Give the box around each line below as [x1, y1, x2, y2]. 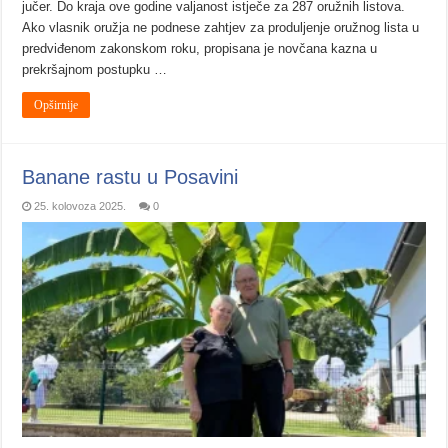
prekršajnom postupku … [22, 62, 168, 78]
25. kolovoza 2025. [34, 200, 127, 213]
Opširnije [34, 98, 79, 113]
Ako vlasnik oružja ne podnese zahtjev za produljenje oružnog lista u [22, 20, 420, 36]
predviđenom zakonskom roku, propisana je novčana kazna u [22, 41, 378, 57]
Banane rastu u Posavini [22, 166, 239, 189]
